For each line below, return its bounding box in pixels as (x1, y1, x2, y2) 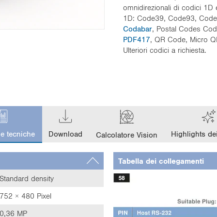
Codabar (123, 25, 152, 32)
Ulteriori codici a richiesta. (123, 46, 206, 54)
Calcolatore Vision (96, 131, 157, 139)
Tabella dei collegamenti (118, 157, 204, 165)
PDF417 (123, 35, 150, 43)
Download (48, 130, 82, 138)
